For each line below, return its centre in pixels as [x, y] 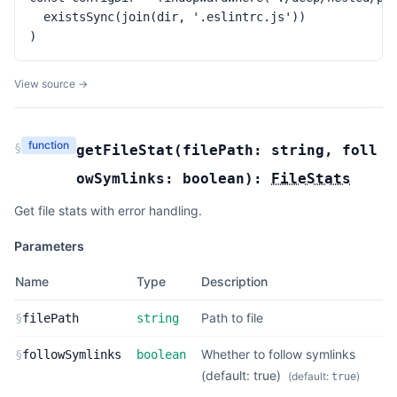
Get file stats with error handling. [108, 210]
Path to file [232, 318]
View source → [51, 84]
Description [234, 281]
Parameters [49, 246]
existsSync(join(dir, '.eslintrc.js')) [167, 17]
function [49, 145]
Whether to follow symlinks [278, 354]
